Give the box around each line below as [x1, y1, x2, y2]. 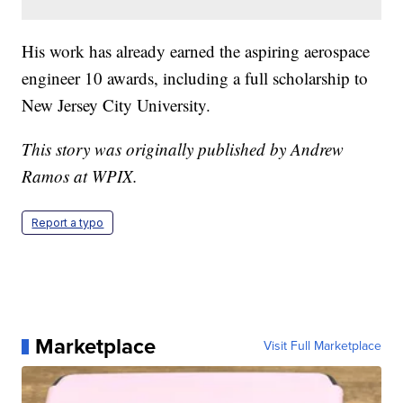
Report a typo [31, 216, 104, 230]
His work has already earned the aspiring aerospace [22, 40, 371, 63]
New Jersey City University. [22, 94, 211, 117]
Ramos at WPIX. [22, 165, 139, 188]
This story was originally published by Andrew [22, 138, 345, 161]
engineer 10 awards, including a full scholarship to [22, 67, 369, 90]
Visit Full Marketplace [263, 336, 381, 356]
